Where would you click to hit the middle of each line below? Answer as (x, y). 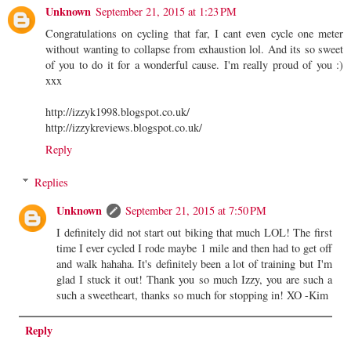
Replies (52, 182)
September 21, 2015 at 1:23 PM (166, 11)
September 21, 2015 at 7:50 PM (196, 210)
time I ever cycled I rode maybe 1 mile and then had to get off (194, 248)
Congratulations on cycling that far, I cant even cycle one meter (194, 33)
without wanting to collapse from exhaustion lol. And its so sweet (194, 49)
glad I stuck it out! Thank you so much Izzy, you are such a (194, 279)
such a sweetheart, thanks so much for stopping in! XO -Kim (193, 295)
